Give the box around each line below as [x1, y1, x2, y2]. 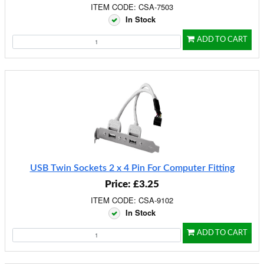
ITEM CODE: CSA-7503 [91, 1, 173, 12]
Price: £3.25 [105, 179, 159, 189]
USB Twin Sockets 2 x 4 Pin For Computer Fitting [29, 163, 235, 173]
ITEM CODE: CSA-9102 [91, 194, 173, 206]
